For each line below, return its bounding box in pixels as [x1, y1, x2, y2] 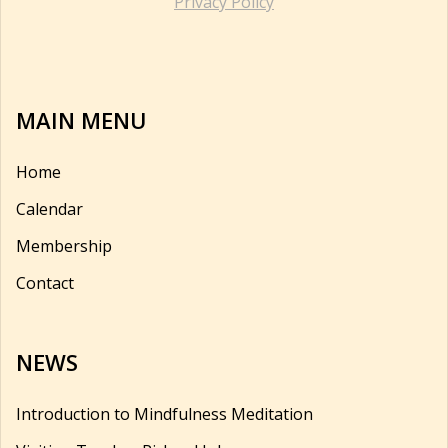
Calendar [16, 198, 83, 220]
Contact [16, 272, 74, 294]
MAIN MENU [16, 105, 147, 135]
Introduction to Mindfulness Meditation [16, 403, 313, 425]
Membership [16, 235, 112, 257]
